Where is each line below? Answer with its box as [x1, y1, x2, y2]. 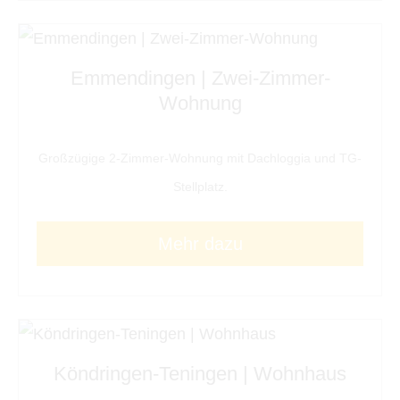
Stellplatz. [172, 179, 228, 194]
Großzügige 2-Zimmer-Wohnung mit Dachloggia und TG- [38, 150, 362, 165]
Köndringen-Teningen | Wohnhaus [54, 362, 346, 385]
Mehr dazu [157, 234, 243, 254]
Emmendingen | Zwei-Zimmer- [70, 66, 330, 89]
